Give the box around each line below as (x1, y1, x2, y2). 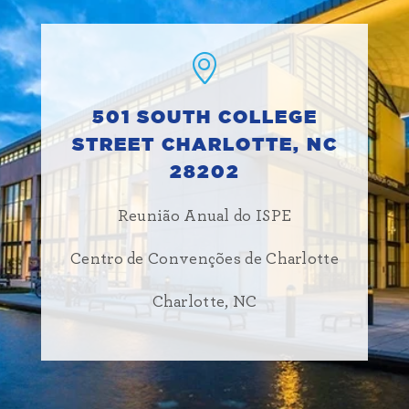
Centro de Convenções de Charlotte (70, 251, 339, 268)
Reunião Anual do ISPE (117, 208, 292, 225)
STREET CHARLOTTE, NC (71, 136, 338, 155)
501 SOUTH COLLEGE (91, 109, 318, 128)
